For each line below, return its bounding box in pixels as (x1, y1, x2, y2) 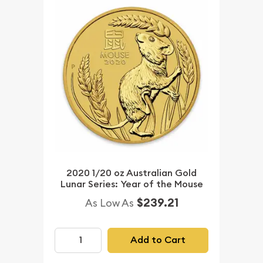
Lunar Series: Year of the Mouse (60, 178, 203, 191)
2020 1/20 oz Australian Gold (66, 167, 197, 180)
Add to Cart (130, 234, 186, 247)
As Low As (85, 196, 134, 210)
